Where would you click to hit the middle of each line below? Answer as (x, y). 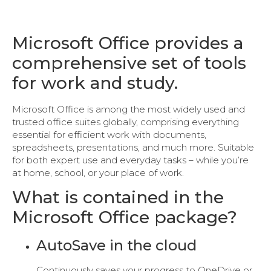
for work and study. (95, 83)
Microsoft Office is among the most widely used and (129, 109)
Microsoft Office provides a (128, 43)
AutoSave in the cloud (116, 246)
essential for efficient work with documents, (109, 135)
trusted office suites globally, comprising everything (126, 122)
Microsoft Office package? (125, 217)
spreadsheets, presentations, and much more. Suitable (133, 147)
